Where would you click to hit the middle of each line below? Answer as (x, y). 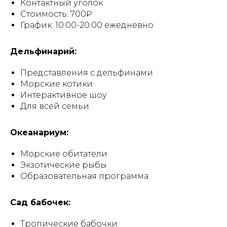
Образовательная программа (84, 176)
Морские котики (56, 84)
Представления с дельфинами (87, 73)
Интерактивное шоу (64, 95)
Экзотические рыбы (64, 165)
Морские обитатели (64, 154)
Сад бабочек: (40, 202)
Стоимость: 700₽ (56, 14)
